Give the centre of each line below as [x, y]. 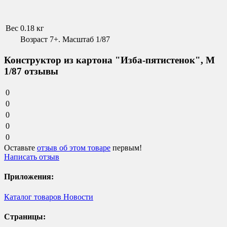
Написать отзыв [32, 157]
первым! [126, 148]
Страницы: [25, 216]
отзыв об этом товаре [74, 148]
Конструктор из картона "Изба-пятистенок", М [109, 60]
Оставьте [21, 148]
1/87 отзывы [31, 71]
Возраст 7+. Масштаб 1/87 [65, 39]
